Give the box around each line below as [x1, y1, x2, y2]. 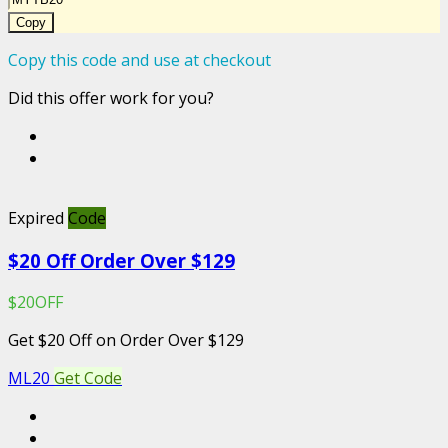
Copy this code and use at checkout [8, 48, 271, 71]
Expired [8, 206, 64, 229]
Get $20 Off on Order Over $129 [8, 329, 244, 352]
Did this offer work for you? [8, 86, 214, 109]
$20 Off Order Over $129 [8, 247, 235, 273]
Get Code [54, 367, 122, 390]
